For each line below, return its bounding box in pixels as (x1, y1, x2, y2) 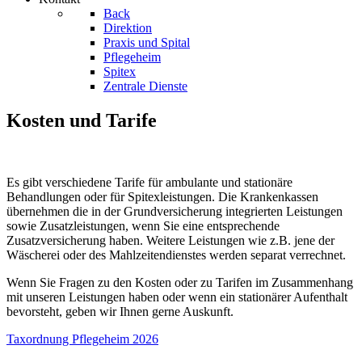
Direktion (103, 21, 152, 35)
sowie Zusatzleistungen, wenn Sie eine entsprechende (6, 218, 280, 233)
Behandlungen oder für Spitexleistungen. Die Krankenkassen (6, 189, 318, 204)
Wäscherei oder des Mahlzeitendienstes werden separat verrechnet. (6, 247, 346, 262)
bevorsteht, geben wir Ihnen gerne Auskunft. (6, 304, 234, 318)
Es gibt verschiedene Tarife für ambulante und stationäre (6, 175, 293, 189)
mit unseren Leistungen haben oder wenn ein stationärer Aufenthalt (6, 289, 347, 304)
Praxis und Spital (103, 36, 190, 49)
